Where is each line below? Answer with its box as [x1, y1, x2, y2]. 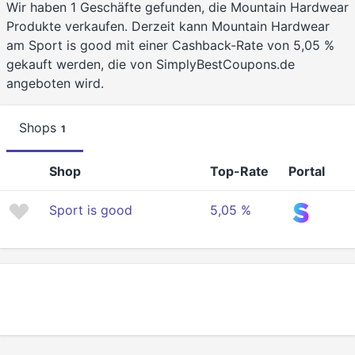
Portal [288, 163, 325, 180]
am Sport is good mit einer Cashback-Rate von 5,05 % [6, 37, 334, 54]
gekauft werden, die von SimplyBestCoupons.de [6, 56, 295, 73]
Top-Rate [210, 163, 269, 180]
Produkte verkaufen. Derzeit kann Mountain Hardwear [6, 18, 330, 35]
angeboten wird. [6, 75, 104, 92]
